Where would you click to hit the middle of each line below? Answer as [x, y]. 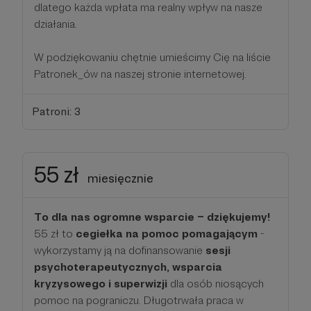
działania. [56, 24]
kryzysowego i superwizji [101, 283]
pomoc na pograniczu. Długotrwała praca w [139, 300]
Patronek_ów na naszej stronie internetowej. [140, 74]
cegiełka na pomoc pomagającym [167, 233]
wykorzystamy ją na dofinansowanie [120, 250]
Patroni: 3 [56, 111]
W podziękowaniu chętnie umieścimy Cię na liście [152, 57]
